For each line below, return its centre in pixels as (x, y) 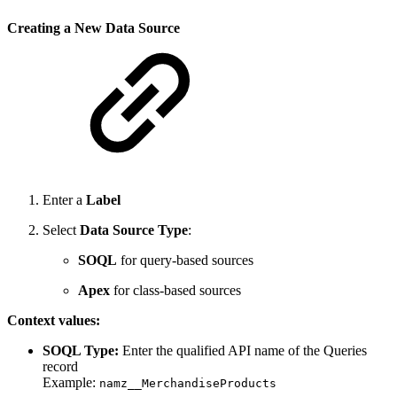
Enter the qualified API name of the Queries (243, 350)
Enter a (64, 199)
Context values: (54, 320)
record (60, 366)
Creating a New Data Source (93, 28)
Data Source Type (134, 230)
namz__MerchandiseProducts (188, 383)
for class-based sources (175, 290)
